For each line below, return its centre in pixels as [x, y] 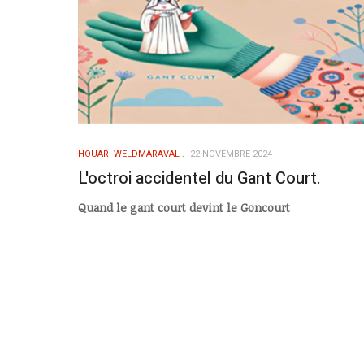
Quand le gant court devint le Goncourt [184, 208]
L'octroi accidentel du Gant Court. [199, 178]
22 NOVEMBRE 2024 [231, 154]
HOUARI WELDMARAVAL [129, 154]
